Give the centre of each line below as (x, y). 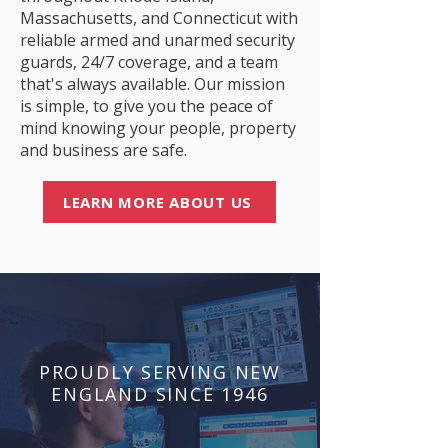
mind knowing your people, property (158, 128)
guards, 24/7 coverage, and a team (149, 62)
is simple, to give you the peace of (146, 106)
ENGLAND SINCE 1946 (160, 394)
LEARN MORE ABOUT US (157, 202)
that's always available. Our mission (152, 84)
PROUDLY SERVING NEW (160, 372)
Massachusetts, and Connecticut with (159, 18)
